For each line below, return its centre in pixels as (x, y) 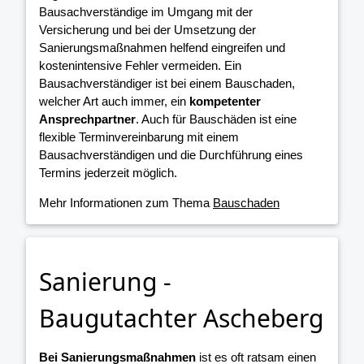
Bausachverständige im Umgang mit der (146, 11)
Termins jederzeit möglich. (108, 172)
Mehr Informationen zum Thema (126, 202)
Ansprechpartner (87, 119)
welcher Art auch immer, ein (114, 101)
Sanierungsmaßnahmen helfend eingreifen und (162, 47)
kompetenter (225, 101)
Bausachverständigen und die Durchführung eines (171, 154)
